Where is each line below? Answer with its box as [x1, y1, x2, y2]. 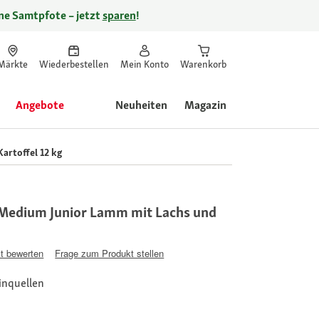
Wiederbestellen [39, 58, 109, 70]
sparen [102, 8, 136, 23]
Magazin [184, 98, 226, 113]
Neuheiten [115, 98, 167, 113]
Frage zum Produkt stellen [55, 246, 164, 260]
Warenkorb [180, 58, 226, 70]
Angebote [16, 98, 64, 113]
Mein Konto [120, 58, 169, 70]
